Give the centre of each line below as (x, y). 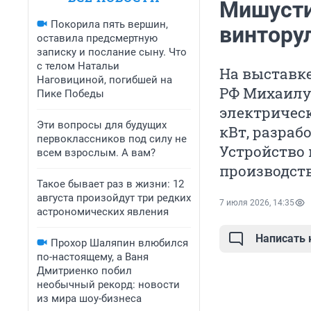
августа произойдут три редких (114, 198)
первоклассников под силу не (112, 139)
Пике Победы (70, 94)
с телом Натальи (78, 66)
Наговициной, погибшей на (104, 80)
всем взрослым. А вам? (96, 153)
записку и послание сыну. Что (112, 52)
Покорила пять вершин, (109, 24)
